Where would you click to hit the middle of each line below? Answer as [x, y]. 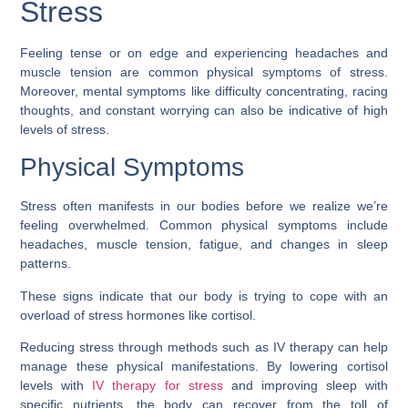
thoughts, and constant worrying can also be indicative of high [204, 111]
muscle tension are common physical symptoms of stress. [204, 72]
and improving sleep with [305, 386]
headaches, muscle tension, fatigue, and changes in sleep [204, 245]
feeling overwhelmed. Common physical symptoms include [204, 225]
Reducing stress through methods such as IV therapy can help [204, 347]
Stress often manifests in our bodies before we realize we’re [204, 206]
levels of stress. [65, 130]
